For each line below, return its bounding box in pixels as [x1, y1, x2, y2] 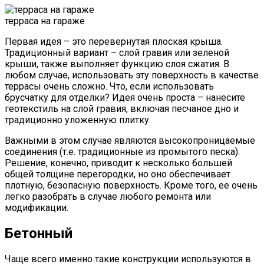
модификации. [5, 202, 68, 214]
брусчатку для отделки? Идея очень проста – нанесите [5, 92, 245, 104]
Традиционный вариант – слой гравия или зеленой [5, 47, 229, 59]
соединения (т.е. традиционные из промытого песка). [5, 146, 240, 158]
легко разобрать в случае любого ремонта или [5, 191, 211, 203]
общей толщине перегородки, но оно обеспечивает [5, 169, 230, 180]
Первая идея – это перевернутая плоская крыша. [5, 36, 223, 48]
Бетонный [5, 225, 72, 242]
